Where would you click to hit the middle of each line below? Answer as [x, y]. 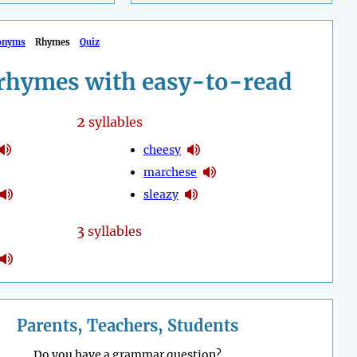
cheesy [163, 149]
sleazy [161, 194]
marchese [171, 172]
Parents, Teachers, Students [127, 326]
